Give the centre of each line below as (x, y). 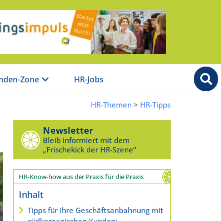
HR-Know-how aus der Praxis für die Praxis (81, 176)
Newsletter (68, 130)
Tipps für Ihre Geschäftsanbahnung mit (95, 210)
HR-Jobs (89, 80)
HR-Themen (111, 104)
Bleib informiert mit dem (86, 140)
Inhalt (31, 194)
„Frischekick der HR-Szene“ (89, 149)
